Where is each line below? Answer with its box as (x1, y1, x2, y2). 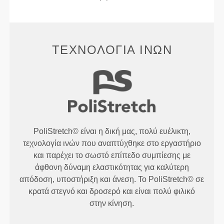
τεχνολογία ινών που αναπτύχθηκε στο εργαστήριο (22, 138, 201, 147)
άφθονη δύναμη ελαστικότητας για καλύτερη (34, 162, 189, 171)
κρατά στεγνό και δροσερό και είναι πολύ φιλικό (28, 186, 195, 195)
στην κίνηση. (89, 198, 134, 207)
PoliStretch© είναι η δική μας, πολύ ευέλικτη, (33, 126, 190, 135)
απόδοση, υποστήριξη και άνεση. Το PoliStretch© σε (19, 174, 204, 183)
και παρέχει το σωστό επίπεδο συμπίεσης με (33, 150, 190, 159)
